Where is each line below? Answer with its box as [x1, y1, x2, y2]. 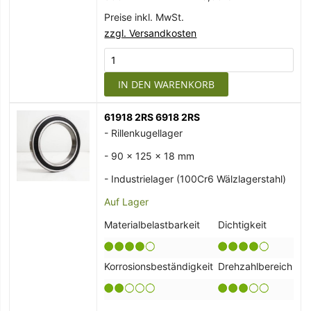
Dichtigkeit [218, 219, 267, 231]
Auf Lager [104, 196, 149, 208]
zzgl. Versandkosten [104, 27, 197, 40]
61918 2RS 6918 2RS [104, 111, 201, 124]
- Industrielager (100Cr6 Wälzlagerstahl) [104, 173, 287, 185]
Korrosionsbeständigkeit [104, 260, 214, 273]
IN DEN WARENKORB [118, 78, 215, 92]
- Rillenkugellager [104, 127, 183, 140]
